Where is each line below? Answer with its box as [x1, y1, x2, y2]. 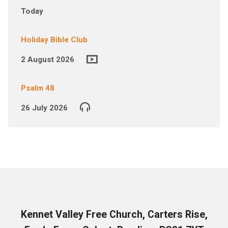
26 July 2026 [20, 103, 68, 112]
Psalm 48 [20, 83, 54, 93]
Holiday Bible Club [20, 35, 88, 44]
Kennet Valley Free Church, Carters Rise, [20, 209, 208, 220]
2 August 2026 [20, 55, 74, 64]
